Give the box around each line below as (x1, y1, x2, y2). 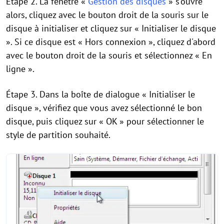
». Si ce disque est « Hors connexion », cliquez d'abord (6, 36, 215, 48)
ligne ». (6, 63, 34, 75)
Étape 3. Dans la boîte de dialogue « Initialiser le (6, 88, 195, 100)
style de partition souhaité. (6, 129, 110, 141)
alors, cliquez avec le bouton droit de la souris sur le (6, 9, 208, 21)
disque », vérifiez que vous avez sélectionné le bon (6, 102, 202, 114)
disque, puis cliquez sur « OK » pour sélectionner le (6, 115, 204, 127)
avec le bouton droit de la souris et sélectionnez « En (6, 49, 212, 61)
